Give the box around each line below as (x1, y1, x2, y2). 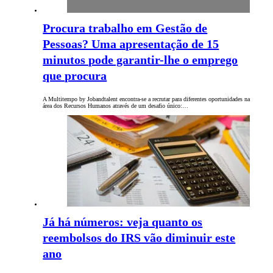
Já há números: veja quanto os (43, 215, 203, 229)
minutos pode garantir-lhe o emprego (43, 53, 238, 67)
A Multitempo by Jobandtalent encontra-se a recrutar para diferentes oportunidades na (43, 96, 250, 103)
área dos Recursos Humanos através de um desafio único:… (43, 102, 189, 110)
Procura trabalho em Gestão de (43, 21, 208, 35)
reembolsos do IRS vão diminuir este (43, 231, 236, 245)
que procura (43, 69, 107, 83)
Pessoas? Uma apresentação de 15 (43, 37, 219, 51)
